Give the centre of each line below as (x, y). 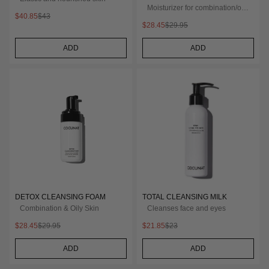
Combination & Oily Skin (59, 208)
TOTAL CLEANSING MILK (185, 197)
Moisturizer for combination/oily (198, 8)
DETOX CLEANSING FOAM (60, 197)
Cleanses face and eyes (186, 208)
